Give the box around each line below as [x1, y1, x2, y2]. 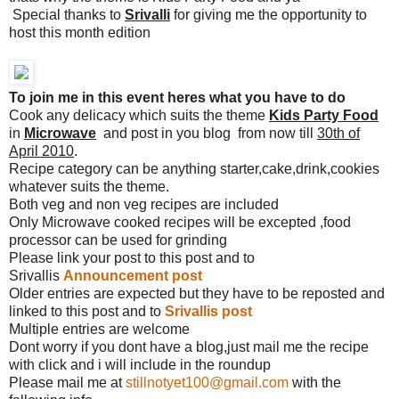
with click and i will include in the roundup [9, 356, 271, 372]
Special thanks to [9, 6, 125, 22]
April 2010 [9, 142, 74, 159]
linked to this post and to [9, 303, 165, 319]
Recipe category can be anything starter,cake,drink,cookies [9, 160, 379, 176]
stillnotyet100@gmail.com [126, 374, 289, 390]
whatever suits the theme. [9, 178, 169, 194]
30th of [317, 125, 360, 141]
